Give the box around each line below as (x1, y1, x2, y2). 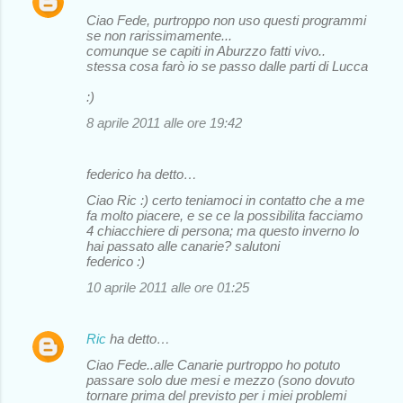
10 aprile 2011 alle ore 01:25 (86, 279, 249, 295)
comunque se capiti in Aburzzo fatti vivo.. (86, 42, 326, 58)
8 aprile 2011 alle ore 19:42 (86, 114, 242, 130)
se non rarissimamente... (86, 27, 232, 43)
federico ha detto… (86, 166, 197, 182)
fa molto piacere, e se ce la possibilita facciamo (86, 207, 363, 223)
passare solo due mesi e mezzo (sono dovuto (86, 372, 354, 388)
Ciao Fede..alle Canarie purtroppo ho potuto (86, 356, 340, 372)
